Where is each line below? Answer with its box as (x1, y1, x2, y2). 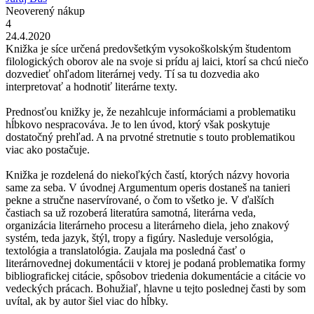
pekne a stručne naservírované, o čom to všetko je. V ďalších (6, 193, 274, 206)
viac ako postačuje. (6, 143, 90, 156)
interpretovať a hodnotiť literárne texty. (6, 80, 177, 93)
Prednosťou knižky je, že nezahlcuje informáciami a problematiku (6, 105, 296, 118)
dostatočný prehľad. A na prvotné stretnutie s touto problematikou (6, 130, 295, 143)
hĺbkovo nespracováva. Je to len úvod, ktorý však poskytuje (6, 118, 270, 130)
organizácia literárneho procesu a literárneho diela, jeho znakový (6, 219, 289, 231)
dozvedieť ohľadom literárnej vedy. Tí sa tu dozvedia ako (6, 67, 259, 80)
